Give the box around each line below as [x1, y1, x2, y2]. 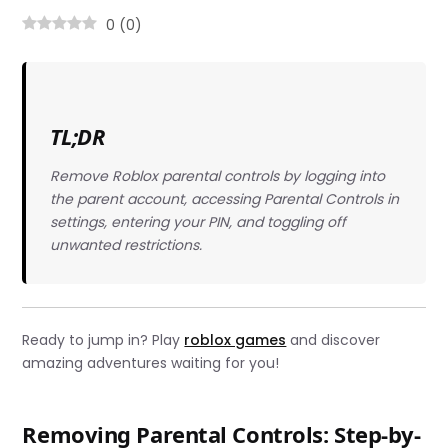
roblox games [184, 330, 287, 351]
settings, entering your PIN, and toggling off [49, 211, 346, 232]
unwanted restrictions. [49, 234, 202, 255]
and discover [286, 330, 381, 351]
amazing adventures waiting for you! [22, 353, 280, 374]
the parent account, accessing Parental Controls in [49, 188, 399, 209]
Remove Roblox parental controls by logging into [49, 165, 385, 186]
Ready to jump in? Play [22, 330, 185, 351]
